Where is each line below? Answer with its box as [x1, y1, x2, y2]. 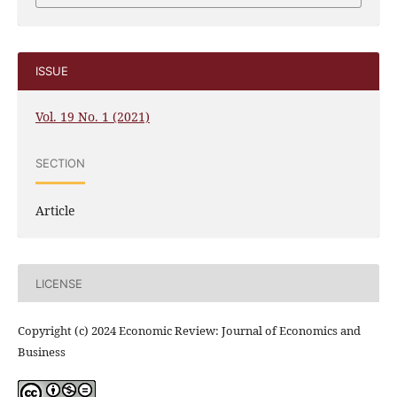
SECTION [35, 155, 85, 170]
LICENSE [35, 276, 82, 291]
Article [35, 202, 74, 220]
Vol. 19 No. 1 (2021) [35, 108, 150, 125]
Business [17, 344, 66, 361]
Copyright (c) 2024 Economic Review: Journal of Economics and [17, 323, 361, 339]
